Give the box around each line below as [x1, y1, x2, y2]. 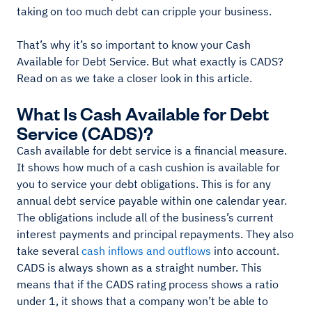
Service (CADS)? [17, 120, 153, 143]
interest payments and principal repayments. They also [17, 227, 294, 241]
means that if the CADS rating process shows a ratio [17, 277, 279, 291]
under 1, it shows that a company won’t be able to [17, 294, 268, 308]
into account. [211, 244, 282, 258]
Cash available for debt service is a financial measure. [17, 143, 287, 157]
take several [17, 244, 81, 258]
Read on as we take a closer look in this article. [17, 71, 255, 85]
